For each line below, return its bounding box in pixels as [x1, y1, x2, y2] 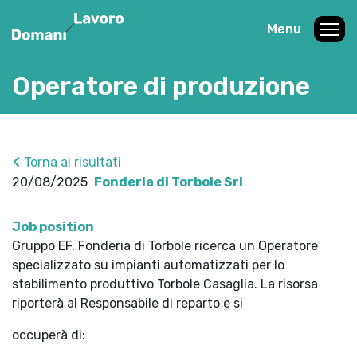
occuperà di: [12, 328, 85, 343]
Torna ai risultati [21, 155, 121, 170]
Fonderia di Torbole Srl [94, 175, 243, 190]
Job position [12, 219, 94, 234]
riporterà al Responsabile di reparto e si [12, 296, 243, 311]
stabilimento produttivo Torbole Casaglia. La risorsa [12, 277, 318, 292]
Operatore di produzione [12, 71, 310, 101]
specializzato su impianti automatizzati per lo [12, 257, 284, 273]
